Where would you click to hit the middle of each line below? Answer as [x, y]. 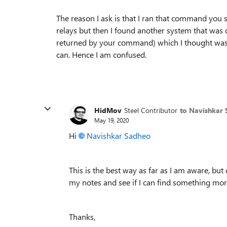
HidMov [108, 110]
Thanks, [82, 217]
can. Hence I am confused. [101, 54]
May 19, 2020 [111, 120]
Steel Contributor [151, 110]
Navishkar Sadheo [119, 136]
